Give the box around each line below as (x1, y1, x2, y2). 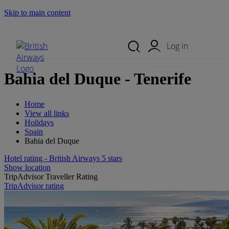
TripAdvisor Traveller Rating (4, 172, 98, 181)
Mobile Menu (96, 26, 133, 33)
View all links (25, 108, 69, 118)
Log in (166, 40, 188, 52)
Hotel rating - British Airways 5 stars (4, 153, 122, 163)
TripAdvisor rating (4, 181, 64, 190)
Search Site (4, 26, 45, 37)
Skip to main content (4, 8, 71, 17)
